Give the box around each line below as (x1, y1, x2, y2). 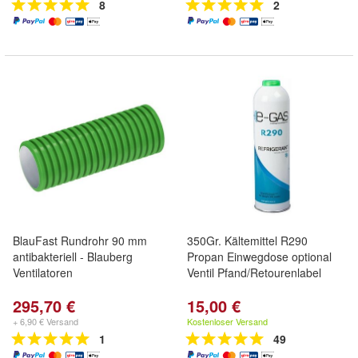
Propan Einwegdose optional (187, 249, 332, 265)
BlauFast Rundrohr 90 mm (13, 233, 147, 249)
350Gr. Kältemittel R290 (187, 233, 308, 249)
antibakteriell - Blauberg (13, 249, 133, 265)
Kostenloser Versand (187, 315, 268, 328)
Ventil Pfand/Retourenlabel (187, 265, 321, 280)
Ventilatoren (13, 265, 73, 280)
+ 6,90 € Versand (13, 315, 78, 328)
